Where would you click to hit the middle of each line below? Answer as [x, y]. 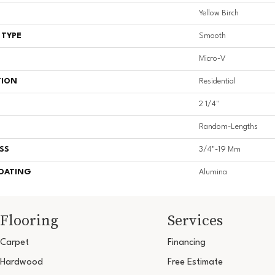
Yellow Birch [219, 14]
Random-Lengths [228, 127]
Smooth [212, 36]
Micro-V [212, 59]
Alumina [213, 172]
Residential [217, 82]
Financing [186, 243]
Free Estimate [195, 263]
